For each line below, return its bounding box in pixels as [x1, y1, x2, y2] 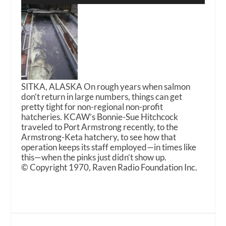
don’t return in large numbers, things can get [21, 91, 183, 102]
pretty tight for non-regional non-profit [21, 101, 163, 112]
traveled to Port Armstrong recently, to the [21, 121, 179, 132]
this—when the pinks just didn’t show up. [21, 151, 167, 162]
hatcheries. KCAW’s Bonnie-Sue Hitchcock [21, 111, 179, 122]
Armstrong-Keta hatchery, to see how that [21, 131, 177, 142]
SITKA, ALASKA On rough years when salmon [21, 81, 191, 92]
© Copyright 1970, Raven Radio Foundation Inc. [21, 161, 198, 173]
